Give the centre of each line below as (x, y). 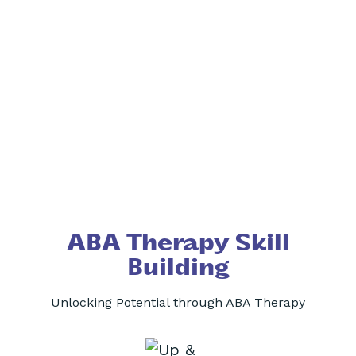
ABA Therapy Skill (178, 244)
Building (178, 268)
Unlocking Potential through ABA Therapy (178, 303)
